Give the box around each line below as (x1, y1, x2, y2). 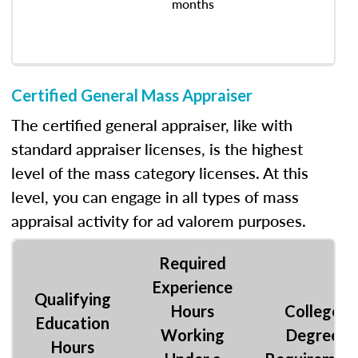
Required (159, 253, 226, 272)
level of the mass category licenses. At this (11, 161, 308, 184)
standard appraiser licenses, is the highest (11, 137, 303, 160)
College (284, 301, 340, 320)
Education (36, 313, 109, 332)
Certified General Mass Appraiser (11, 86, 253, 105)
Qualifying (34, 289, 111, 308)
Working (161, 325, 225, 344)
